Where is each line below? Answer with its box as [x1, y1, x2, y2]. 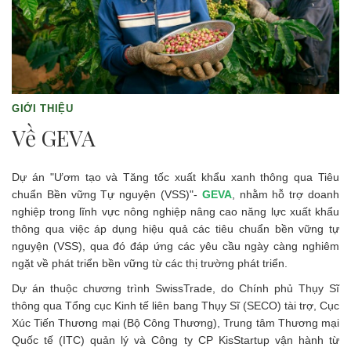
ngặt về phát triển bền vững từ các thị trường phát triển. [12, 256, 288, 270]
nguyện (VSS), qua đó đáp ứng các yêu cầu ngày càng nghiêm [12, 239, 339, 252]
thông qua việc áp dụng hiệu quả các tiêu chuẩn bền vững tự [12, 222, 339, 235]
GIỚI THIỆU [12, 102, 74, 114]
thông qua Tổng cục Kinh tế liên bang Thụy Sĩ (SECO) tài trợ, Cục [12, 299, 339, 313]
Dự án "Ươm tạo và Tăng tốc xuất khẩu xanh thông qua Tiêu [12, 170, 339, 183]
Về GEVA [12, 122, 96, 152]
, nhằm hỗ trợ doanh [231, 187, 340, 201]
